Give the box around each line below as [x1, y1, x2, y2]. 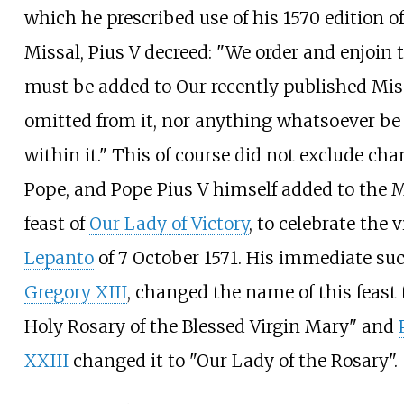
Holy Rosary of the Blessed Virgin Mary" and [23, 316, 399, 338]
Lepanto [23, 247, 94, 270]
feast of [23, 213, 89, 235]
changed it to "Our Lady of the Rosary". [68, 350, 398, 372]
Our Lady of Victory [88, 213, 249, 235]
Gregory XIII [23, 281, 127, 304]
